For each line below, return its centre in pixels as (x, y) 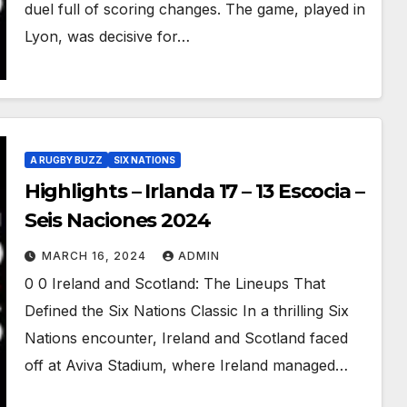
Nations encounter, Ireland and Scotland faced (186, 338)
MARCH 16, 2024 (95, 256)
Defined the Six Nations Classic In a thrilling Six (186, 311)
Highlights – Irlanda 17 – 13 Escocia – (194, 191)
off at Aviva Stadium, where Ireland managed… (186, 365)
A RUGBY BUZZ (66, 160)
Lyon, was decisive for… (107, 36)
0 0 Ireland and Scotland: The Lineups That (174, 283)
